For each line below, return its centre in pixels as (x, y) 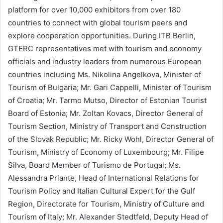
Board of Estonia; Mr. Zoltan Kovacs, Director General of (106, 113)
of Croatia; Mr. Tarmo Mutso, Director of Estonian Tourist (107, 100)
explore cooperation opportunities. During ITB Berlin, (102, 36)
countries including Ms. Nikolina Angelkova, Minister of (105, 74)
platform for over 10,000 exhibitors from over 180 (94, 10)
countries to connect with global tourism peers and (98, 23)
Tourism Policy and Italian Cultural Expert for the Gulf (102, 191)
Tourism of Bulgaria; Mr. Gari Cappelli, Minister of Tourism (110, 87)
